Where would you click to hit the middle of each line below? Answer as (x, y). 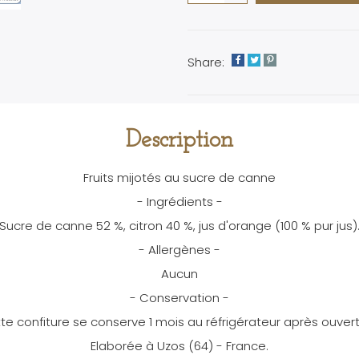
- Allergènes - (179, 249)
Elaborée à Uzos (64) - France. (179, 345)
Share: (206, 62)
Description (179, 140)
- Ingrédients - (179, 201)
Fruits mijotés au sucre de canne (179, 177)
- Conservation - (179, 297)
